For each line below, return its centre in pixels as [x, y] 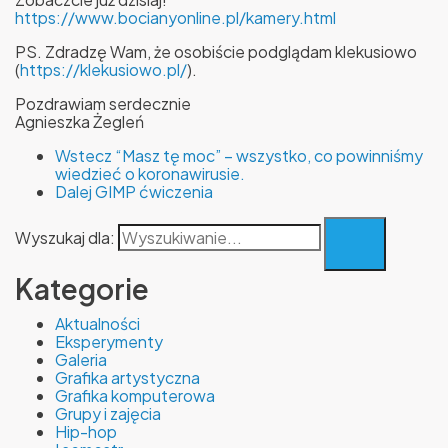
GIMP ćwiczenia [154, 192]
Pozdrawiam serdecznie [103, 104]
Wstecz [83, 156]
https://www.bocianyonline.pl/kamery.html [175, 18]
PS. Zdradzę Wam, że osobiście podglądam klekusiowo [216, 52]
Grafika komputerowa [135, 396]
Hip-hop [86, 432]
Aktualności [97, 324]
